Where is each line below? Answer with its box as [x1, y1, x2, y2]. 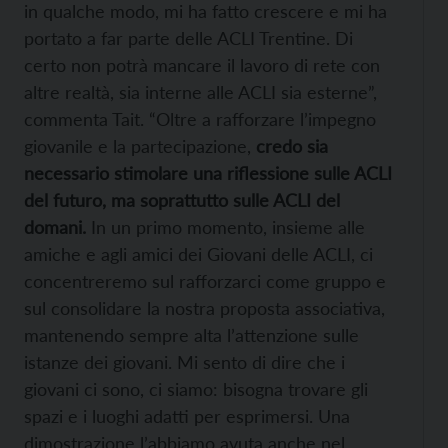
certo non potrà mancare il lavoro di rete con [24, 54, 380, 77]
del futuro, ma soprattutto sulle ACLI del [24, 189, 340, 212]
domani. [24, 216, 86, 239]
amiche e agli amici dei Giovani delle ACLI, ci [24, 243, 373, 266]
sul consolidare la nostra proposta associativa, [24, 297, 385, 320]
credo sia [256, 135, 328, 158]
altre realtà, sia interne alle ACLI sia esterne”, [24, 81, 377, 104]
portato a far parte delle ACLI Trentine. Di [24, 27, 353, 50]
